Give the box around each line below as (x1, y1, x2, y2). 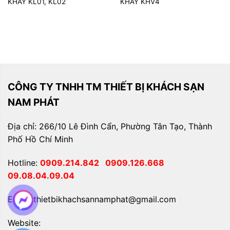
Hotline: (8, 158, 40, 168)
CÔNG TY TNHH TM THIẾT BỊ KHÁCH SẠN (8, 80, 204, 93)
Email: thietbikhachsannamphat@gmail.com (8, 194, 176, 204)
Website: (8, 217, 41, 228)
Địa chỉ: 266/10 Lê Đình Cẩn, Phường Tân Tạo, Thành (8, 121, 212, 132)
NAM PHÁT (8, 95, 60, 108)
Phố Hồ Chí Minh (8, 134, 73, 145)
